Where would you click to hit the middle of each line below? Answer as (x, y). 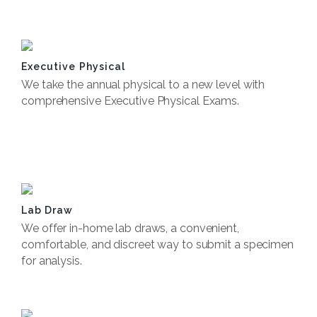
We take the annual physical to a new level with (143, 85)
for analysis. (52, 261)
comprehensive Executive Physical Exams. (131, 101)
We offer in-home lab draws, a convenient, (130, 228)
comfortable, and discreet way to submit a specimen (157, 244)
